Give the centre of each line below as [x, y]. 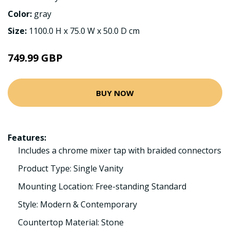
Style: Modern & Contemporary [78, 204]
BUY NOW [115, 93]
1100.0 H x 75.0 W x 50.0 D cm [84, 31]
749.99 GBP [35, 58]
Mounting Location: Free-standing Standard [102, 186]
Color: [21, 14]
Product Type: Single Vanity [71, 168]
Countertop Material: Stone [71, 222]
